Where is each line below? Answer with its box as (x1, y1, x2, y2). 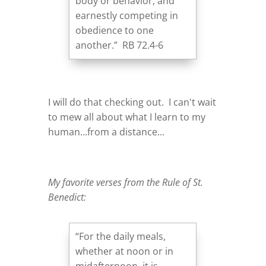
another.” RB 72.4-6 (75, 38, 164, 52)
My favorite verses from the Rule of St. (47, 175, 203, 189)
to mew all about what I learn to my (47, 110, 205, 123)
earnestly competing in (75, 8, 179, 22)
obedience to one (75, 23, 154, 37)
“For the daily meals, (75, 229, 166, 243)
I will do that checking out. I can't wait (47, 95, 216, 109)
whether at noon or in (75, 244, 174, 258)
